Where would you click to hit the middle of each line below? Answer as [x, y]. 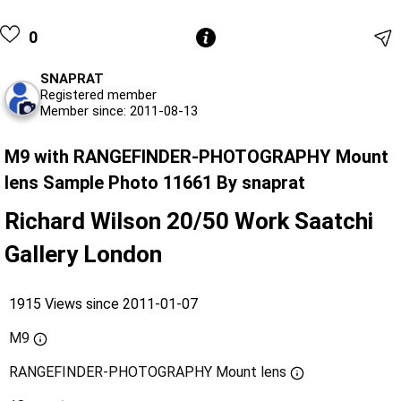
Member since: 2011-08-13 [119, 111]
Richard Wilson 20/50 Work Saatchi [189, 222]
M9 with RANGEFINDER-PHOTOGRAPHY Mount [196, 157]
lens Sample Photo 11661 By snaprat [155, 183]
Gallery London [83, 255]
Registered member [98, 95]
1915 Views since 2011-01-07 [103, 304]
